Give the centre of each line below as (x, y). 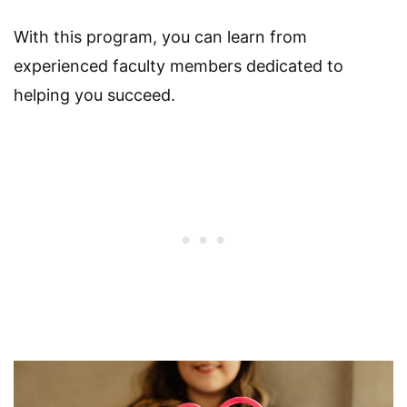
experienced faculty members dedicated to (179, 65)
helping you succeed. (94, 94)
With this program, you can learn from (160, 36)
